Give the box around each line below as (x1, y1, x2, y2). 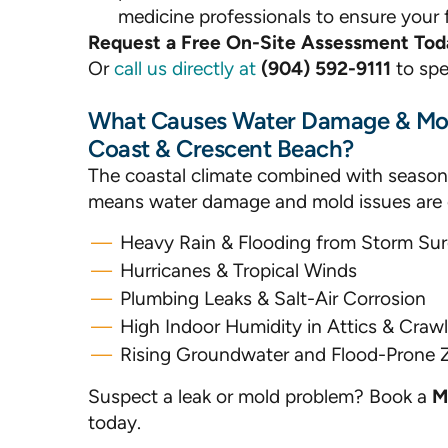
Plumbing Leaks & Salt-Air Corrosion (120, 287, 426, 310)
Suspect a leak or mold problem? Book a (88, 385, 432, 408)
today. (88, 411, 141, 434)
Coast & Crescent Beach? (88, 134, 354, 163)
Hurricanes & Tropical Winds (120, 259, 357, 282)
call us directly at (114, 57, 261, 80)
